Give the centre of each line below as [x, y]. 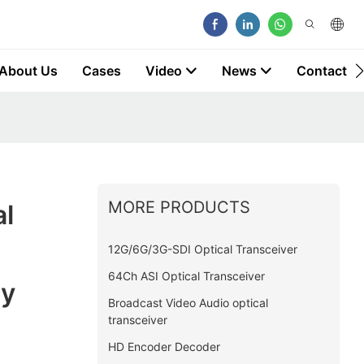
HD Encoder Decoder [164, 346]
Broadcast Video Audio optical [188, 302]
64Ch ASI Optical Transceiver [186, 275]
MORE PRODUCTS [179, 207]
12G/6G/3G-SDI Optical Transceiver [202, 249]
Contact [322, 71]
